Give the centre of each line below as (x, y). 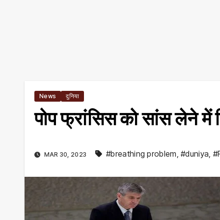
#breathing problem (141, 154)
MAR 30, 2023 (65, 155)
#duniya (195, 154)
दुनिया (73, 96)
